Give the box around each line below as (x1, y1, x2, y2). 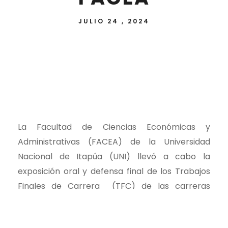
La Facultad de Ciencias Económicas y (18, 121, 210, 133)
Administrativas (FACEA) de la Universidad (18, 136, 210, 148)
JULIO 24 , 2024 (78, 17, 150, 26)
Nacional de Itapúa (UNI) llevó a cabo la (18, 151, 210, 163)
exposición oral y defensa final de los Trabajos (18, 165, 210, 178)
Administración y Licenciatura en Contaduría (18, 210, 210, 222)
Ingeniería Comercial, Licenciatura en (18, 195, 210, 207)
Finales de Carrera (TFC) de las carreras (18, 180, 210, 192)
